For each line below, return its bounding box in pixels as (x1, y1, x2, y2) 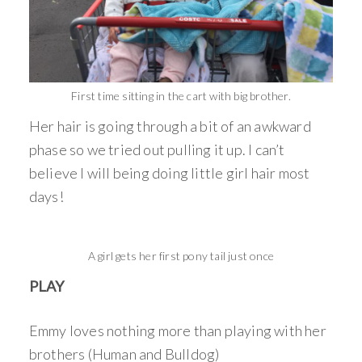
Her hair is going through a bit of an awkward (28, 117, 311, 135)
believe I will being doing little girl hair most (28, 164, 310, 182)
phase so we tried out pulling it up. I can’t (28, 141, 285, 158)
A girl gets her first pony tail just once (87, 249, 275, 263)
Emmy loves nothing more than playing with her (28, 322, 326, 339)
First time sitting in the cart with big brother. (71, 89, 291, 103)
